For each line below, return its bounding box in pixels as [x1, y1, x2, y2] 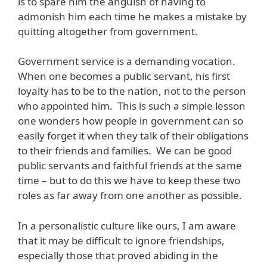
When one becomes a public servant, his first [18, 69, 230, 83]
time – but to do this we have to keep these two [18, 173, 240, 188]
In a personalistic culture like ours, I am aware [18, 218, 236, 232]
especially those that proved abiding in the [18, 248, 218, 262]
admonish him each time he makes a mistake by [18, 9, 247, 23]
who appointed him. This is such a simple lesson [18, 99, 246, 113]
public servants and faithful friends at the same [18, 159, 242, 173]
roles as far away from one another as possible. [18, 188, 242, 203]
